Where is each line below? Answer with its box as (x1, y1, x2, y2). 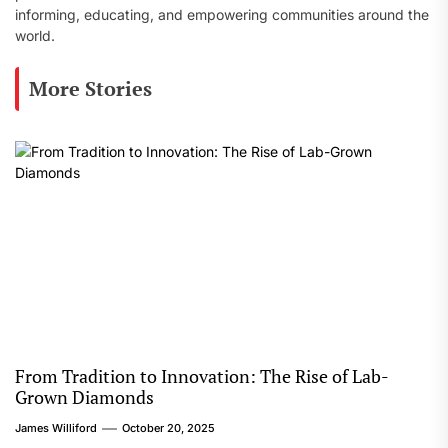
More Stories (29, 75, 152, 102)
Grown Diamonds (15, 385, 154, 409)
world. (15, 27, 55, 44)
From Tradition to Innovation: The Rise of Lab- (15, 364, 389, 388)
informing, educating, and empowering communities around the (15, 6, 429, 23)
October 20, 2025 (122, 421, 215, 435)
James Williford (15, 421, 97, 435)
